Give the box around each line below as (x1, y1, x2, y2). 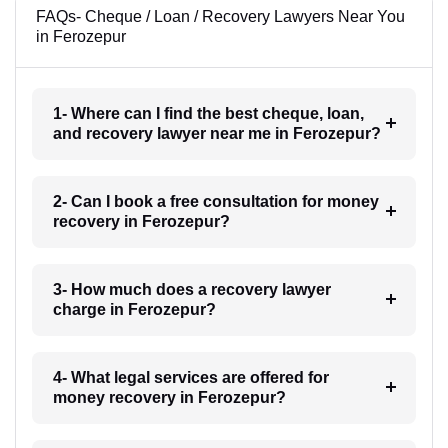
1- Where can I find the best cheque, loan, (52, 105, 364, 122)
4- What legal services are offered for (52, 369, 329, 386)
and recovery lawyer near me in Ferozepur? (52, 125, 381, 142)
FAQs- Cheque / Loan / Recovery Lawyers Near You (36, 8, 405, 25)
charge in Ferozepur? (52, 301, 216, 318)
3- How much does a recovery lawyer (52, 281, 331, 298)
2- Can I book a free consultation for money (52, 193, 379, 210)
